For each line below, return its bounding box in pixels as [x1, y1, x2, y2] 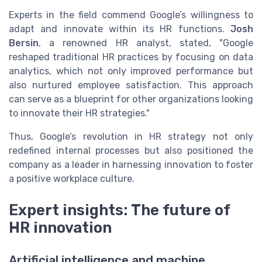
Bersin [9, 37, 39, 49]
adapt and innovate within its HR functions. [9, 23, 230, 35]
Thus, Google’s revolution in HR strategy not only [9, 130, 253, 142]
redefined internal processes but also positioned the [9, 144, 253, 156]
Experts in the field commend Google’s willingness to [9, 9, 253, 20]
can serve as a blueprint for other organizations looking [9, 93, 253, 105]
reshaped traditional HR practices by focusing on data [9, 51, 253, 63]
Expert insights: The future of [9, 201, 230, 219]
